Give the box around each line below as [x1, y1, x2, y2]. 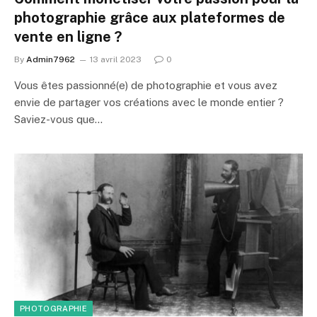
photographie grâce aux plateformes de [14, 9, 285, 26]
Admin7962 [26, 54, 75, 64]
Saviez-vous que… [14, 113, 103, 125]
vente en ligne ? [14, 28, 122, 45]
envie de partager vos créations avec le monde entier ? [14, 96, 284, 108]
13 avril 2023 [90, 54, 142, 64]
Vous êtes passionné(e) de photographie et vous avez [14, 79, 277, 91]
